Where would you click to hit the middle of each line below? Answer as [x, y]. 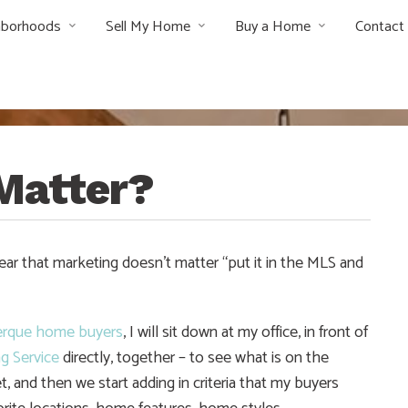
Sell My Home [148, 27]
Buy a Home [273, 27]
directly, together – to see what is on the [194, 357]
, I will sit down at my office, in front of [245, 332]
